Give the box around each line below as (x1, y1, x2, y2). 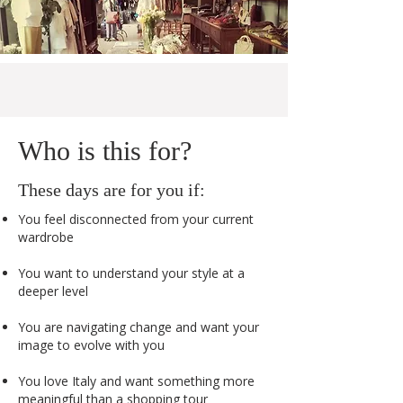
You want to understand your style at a (18, 264, 245, 282)
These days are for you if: (18, 180, 205, 200)
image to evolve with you (18, 336, 165, 354)
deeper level (18, 282, 88, 300)
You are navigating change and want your (18, 318, 259, 336)
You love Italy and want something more (18, 372, 255, 390)
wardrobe (18, 228, 74, 246)
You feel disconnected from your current (18, 210, 254, 228)
